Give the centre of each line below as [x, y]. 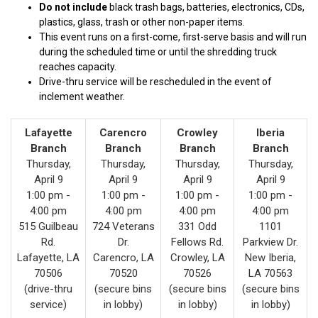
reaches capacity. [78, 66]
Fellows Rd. [197, 242]
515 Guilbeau [48, 226]
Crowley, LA [197, 257]
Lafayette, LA [48, 257]
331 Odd [197, 226]
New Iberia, [270, 257]
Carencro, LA [123, 257]
